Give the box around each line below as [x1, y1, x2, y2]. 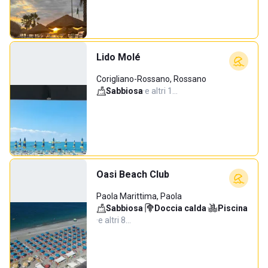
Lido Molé [96, 51, 141, 63]
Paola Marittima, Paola [96, 191, 182, 201]
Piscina [218, 203, 248, 213]
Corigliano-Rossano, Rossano [96, 74, 206, 84]
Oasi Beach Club [96, 169, 169, 180]
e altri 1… [145, 86, 178, 96]
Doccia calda [154, 203, 206, 213]
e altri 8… [98, 215, 131, 225]
